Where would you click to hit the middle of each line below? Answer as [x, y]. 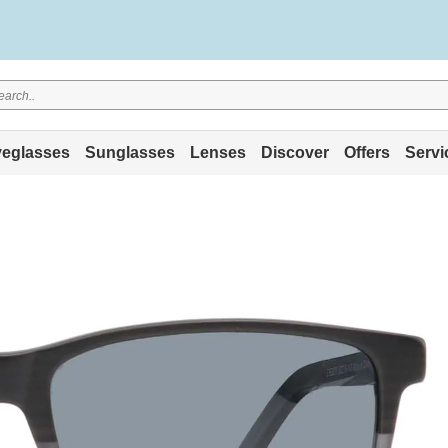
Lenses [217, 152]
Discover [294, 152]
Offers [366, 152]
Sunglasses [129, 152]
